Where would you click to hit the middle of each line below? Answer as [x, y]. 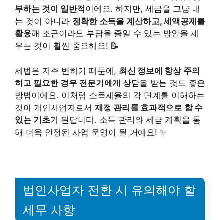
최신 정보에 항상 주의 [159, 70]
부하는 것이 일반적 [50, 9]
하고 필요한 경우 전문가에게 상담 [77, 83]
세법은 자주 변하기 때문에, [67, 70]
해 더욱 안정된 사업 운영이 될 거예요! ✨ [91, 132]
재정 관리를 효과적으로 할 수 [149, 107]
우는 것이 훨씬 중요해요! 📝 [67, 46]
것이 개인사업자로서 [55, 107]
